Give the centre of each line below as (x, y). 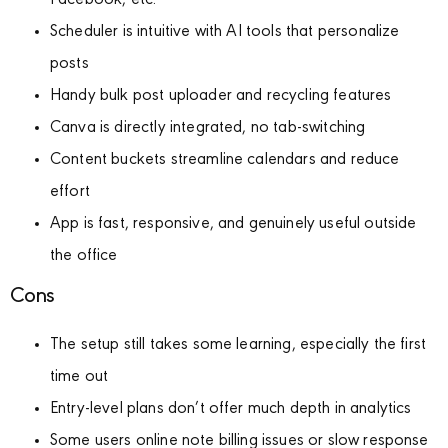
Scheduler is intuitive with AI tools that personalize (225, 32)
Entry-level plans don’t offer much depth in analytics (231, 409)
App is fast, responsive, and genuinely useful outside (233, 224)
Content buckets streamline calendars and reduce (225, 160)
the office (84, 256)
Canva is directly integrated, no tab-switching (208, 128)
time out (79, 377)
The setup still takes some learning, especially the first (238, 345)
